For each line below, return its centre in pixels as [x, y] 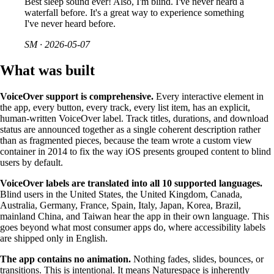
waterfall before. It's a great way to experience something [134, 13]
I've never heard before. [70, 24]
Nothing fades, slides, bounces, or [197, 259]
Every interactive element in [209, 96]
